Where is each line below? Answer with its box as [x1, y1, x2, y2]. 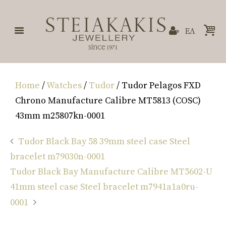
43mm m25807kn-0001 [15, 110, 105, 122]
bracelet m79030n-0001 [10, 151, 105, 163]
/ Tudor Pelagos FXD [115, 80, 201, 92]
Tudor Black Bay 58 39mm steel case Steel [18, 136, 190, 148]
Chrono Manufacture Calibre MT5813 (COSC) [15, 95, 201, 107]
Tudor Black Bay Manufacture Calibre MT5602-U [10, 166, 212, 178]
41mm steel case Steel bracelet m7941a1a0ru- [10, 181, 198, 193]
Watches [46, 80, 82, 92]
